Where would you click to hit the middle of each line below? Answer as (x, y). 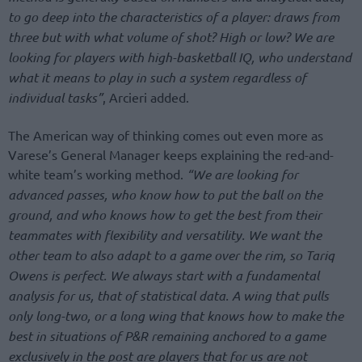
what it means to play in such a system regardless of (157, 77)
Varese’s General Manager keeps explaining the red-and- (171, 154)
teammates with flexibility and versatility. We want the (165, 234)
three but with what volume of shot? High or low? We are (171, 36)
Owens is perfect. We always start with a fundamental (164, 275)
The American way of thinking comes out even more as (166, 135)
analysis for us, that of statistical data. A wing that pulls (168, 295)
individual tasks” (55, 97)
